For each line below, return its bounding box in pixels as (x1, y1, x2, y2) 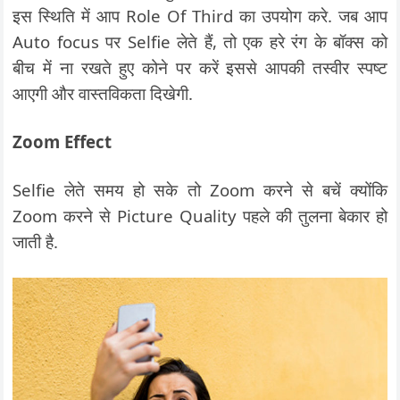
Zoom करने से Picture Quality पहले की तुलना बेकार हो (12, 204, 387, 227)
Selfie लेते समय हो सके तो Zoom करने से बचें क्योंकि (12, 178, 387, 201)
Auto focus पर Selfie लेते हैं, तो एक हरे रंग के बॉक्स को (12, 29, 387, 53)
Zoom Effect (12, 129, 112, 153)
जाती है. (12, 229, 59, 253)
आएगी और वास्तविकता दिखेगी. (12, 81, 194, 104)
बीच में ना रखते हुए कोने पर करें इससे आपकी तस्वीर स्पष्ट (12, 55, 387, 79)
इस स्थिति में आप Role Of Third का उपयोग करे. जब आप (12, 4, 387, 27)
